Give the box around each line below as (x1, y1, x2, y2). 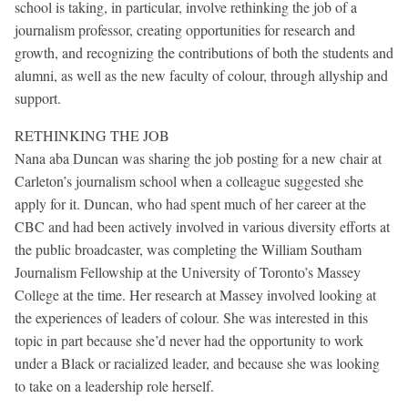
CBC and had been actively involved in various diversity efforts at (15, 217, 390, 237)
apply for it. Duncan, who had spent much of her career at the (15, 194, 366, 214)
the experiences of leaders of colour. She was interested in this (15, 308, 368, 328)
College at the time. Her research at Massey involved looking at (15, 285, 376, 305)
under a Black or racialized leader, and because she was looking (15, 353, 380, 373)
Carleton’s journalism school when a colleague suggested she (15, 171, 363, 191)
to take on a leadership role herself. (15, 376, 214, 396)
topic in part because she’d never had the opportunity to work (15, 331, 363, 351)
